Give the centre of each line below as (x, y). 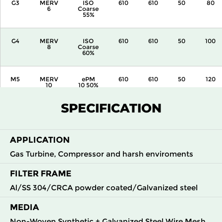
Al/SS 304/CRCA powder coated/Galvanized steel (104, 188)
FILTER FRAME (41, 174)
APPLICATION (40, 140)
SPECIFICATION (111, 108)
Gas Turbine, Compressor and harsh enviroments (102, 154)
